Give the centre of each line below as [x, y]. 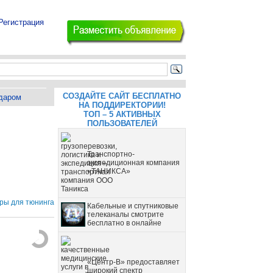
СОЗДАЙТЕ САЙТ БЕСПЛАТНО [122, 96]
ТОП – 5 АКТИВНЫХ [122, 114]
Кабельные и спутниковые [133, 206]
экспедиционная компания [133, 163]
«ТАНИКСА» [109, 171]
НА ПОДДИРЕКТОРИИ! [122, 105]
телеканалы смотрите [126, 214]
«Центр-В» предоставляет [133, 262]
